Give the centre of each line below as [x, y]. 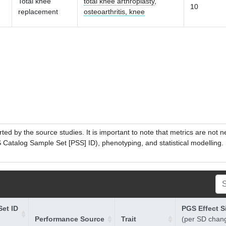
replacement [38, 12]
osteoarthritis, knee [114, 12]
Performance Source [70, 219]
